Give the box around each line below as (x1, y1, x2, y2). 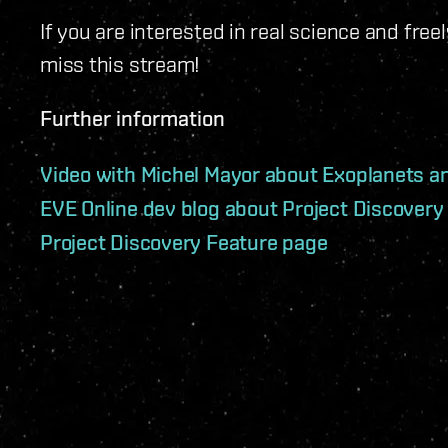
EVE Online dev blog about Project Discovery (40, 195, 444, 222)
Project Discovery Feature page (40, 229, 328, 256)
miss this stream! (40, 51, 201, 77)
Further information (40, 105, 225, 132)
